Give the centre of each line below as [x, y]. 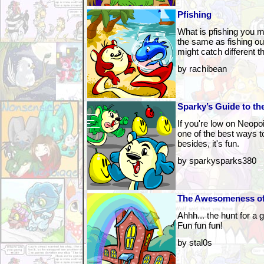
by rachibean [202, 69]
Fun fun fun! [200, 225]
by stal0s [195, 242]
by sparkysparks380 [217, 161]
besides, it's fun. [208, 143]
